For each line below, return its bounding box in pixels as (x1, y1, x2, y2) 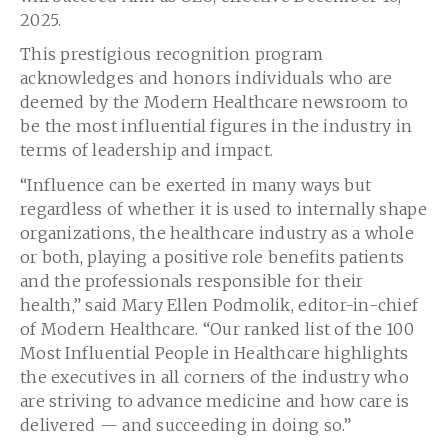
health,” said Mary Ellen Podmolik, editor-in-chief (20, 294, 419, 315)
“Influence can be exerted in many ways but (20, 174, 372, 195)
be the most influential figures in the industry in (20, 116, 413, 137)
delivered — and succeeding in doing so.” (20, 414, 352, 435)
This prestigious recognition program (20, 44, 324, 65)
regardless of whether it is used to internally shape (20, 198, 428, 219)
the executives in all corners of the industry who (20, 366, 409, 387)
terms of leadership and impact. (20, 140, 274, 161)
